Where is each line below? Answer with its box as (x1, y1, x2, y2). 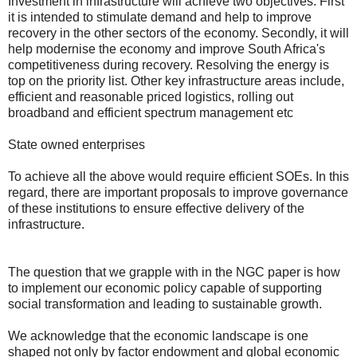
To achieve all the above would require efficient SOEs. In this (8, 169, 349, 183)
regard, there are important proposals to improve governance (8, 185, 348, 199)
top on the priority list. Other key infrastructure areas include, (8, 73, 344, 88)
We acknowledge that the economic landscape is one (8, 328, 308, 343)
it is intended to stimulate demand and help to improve (8, 10, 312, 24)
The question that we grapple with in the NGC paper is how (8, 265, 340, 279)
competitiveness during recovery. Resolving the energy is (8, 57, 329, 72)
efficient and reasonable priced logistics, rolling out (8, 89, 293, 104)
